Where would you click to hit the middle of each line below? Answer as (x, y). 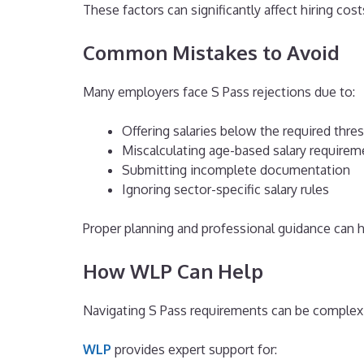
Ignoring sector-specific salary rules (225, 190)
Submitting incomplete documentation (236, 170)
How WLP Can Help (173, 271)
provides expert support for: (194, 350)
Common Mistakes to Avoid (211, 53)
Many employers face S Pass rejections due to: (219, 92)
